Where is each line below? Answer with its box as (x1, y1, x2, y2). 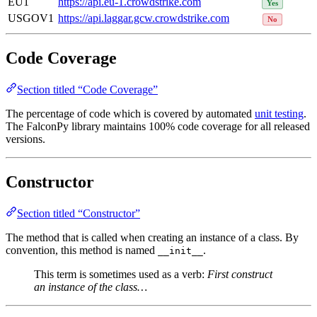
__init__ (158, 246, 203, 256)
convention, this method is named (6, 244, 158, 256)
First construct (207, 268, 272, 280)
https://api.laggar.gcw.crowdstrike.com (58, 12, 229, 25)
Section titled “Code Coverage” (17, 83, 158, 96)
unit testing (255, 108, 304, 120)
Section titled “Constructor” (17, 207, 140, 219)
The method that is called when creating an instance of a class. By (6, 231, 299, 243)
